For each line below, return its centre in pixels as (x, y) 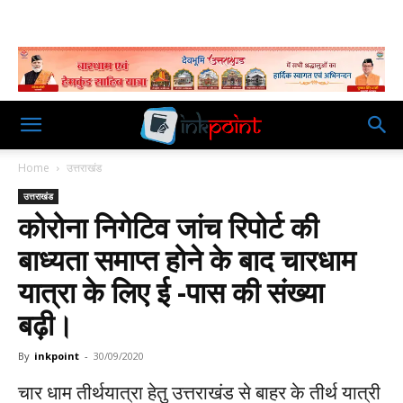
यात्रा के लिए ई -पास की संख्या (171, 292)
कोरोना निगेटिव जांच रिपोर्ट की (168, 227)
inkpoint (57, 356)
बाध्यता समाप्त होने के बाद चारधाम (187, 260)
